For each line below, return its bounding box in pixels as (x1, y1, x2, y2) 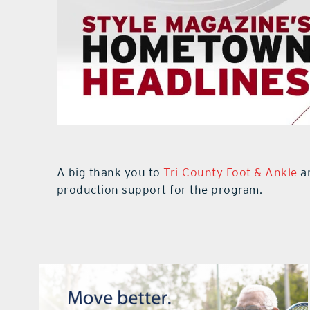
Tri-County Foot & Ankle (163, 165, 298, 180)
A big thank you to (56, 165, 164, 180)
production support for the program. (56, 183, 263, 197)
